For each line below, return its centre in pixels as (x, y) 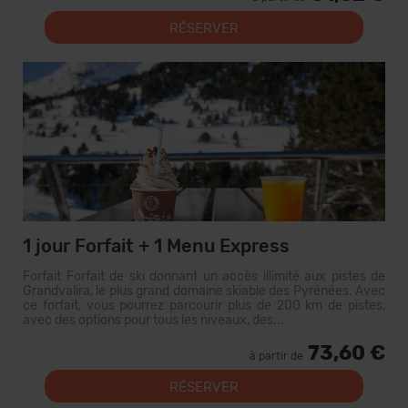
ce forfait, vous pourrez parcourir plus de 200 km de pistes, (204, 306)
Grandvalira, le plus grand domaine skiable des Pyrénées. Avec (204, 291)
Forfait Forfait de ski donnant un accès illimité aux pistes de (204, 276)
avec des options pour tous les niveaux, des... (153, 320)
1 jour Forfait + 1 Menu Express (156, 246)
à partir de (276, 356)
